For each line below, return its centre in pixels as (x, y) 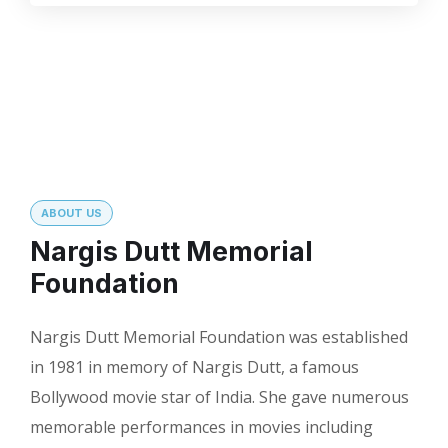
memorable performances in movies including (201, 427)
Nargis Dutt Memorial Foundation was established (219, 337)
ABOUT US (71, 213)
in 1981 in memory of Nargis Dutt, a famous (194, 367)
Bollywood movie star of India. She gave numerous (219, 397)
